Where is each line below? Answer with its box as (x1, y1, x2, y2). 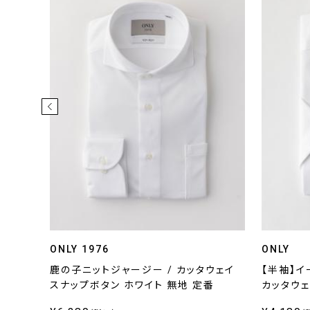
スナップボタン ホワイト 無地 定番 (50, 280, 215, 291)
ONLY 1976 (50, 244, 109, 255)
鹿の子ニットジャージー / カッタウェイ (50, 264, 235, 275)
